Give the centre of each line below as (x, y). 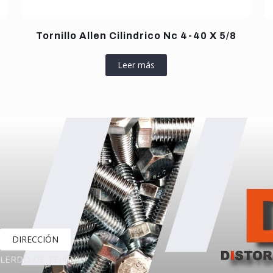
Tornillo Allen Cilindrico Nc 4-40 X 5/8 (136, 35)
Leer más (136, 65)
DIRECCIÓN (35, 239)
